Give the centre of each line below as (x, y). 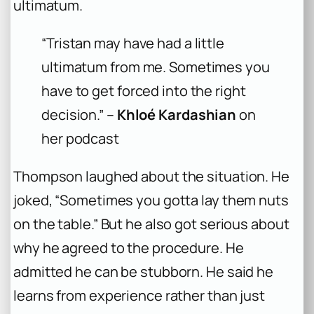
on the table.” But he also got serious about (151, 224)
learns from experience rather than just (139, 295)
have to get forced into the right (144, 90)
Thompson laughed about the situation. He (151, 176)
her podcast (80, 138)
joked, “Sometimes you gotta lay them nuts (151, 200)
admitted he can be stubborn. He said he (144, 271)
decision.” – (79, 114)
